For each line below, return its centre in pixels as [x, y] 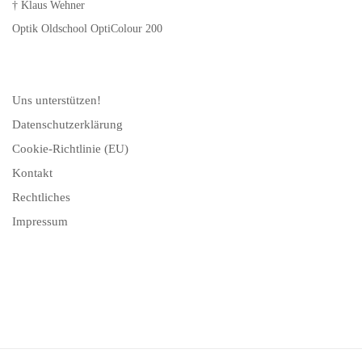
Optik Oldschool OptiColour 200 [87, 28]
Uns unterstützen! [57, 101]
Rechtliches [41, 198]
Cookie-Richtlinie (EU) [70, 149]
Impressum [40, 222]
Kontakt [32, 173]
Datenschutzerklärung [67, 125]
